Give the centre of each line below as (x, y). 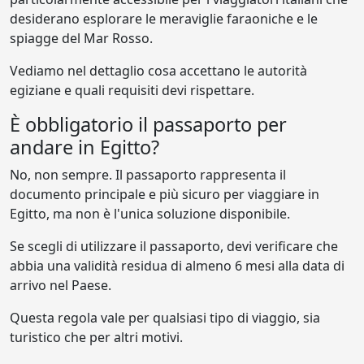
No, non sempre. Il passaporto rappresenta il (148, 175)
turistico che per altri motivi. (96, 337)
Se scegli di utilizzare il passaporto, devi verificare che (174, 246)
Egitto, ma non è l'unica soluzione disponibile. (152, 214)
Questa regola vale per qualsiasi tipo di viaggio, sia (165, 318)
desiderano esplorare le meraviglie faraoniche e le (164, 19)
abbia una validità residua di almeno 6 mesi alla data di (177, 266)
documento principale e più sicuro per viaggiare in (165, 194)
